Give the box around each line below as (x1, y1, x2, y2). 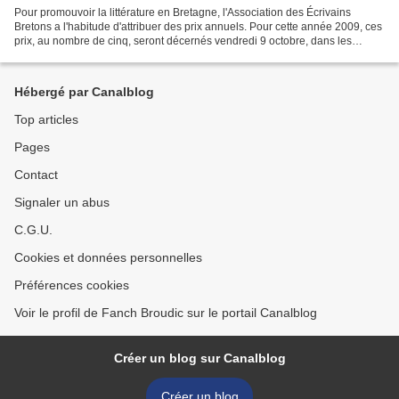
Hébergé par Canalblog (14, 85, 154, 99)
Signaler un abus (14, 195, 110, 209)
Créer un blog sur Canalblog (113, 351, 286, 365)
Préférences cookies (14, 278, 129, 292)
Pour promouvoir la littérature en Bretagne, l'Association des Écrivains (14, 5, 351, 19)
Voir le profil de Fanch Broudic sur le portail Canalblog (14, 305, 317, 320)
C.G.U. (14, 223, 53, 237)
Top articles (14, 112, 78, 126)
